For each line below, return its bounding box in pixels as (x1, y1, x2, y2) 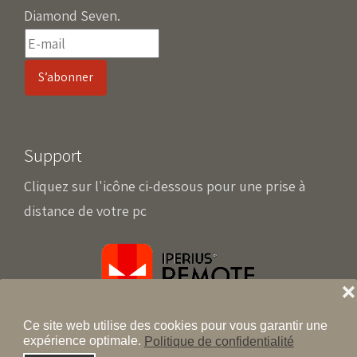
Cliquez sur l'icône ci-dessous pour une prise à (24, 176, 305, 195)
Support (24, 143, 82, 167)
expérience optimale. (22, 334, 141, 348)
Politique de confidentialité (143, 334, 294, 348)
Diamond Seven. (24, 6, 120, 25)
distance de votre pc (24, 201, 147, 220)
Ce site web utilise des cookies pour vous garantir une (22, 319, 328, 333)
